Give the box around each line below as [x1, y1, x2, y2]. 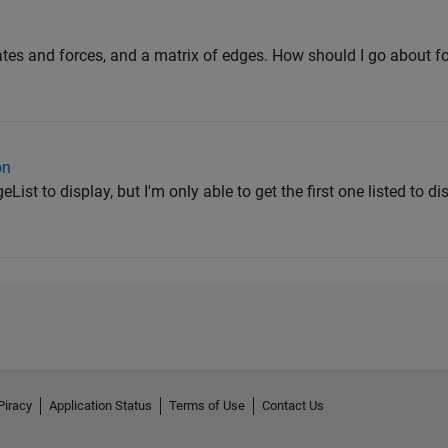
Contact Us [262, 398, 324, 414]
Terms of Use [169, 398, 245, 414]
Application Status [49, 398, 152, 414]
